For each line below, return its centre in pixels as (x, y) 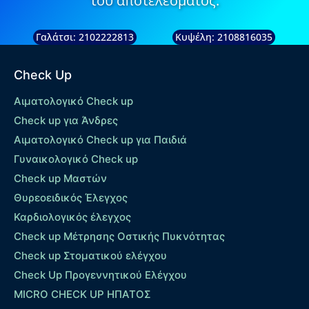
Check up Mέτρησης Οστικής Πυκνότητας (119, 237)
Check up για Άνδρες (66, 121)
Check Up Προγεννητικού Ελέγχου (100, 275)
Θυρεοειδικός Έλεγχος (71, 198)
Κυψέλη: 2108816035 (224, 37)
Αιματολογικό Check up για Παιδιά (100, 140)
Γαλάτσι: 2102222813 (85, 37)
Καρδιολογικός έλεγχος (72, 217)
